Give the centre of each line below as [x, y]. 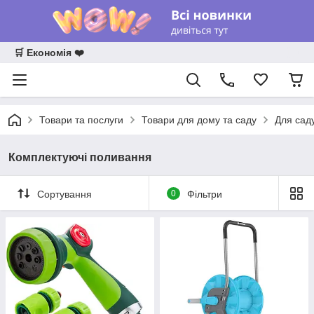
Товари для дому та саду [199, 120]
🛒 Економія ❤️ [49, 53]
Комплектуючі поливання [80, 157]
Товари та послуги [81, 120]
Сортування [64, 194]
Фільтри [204, 194]
